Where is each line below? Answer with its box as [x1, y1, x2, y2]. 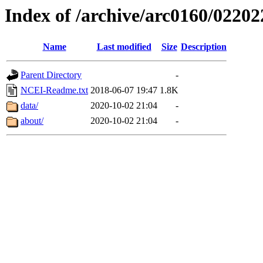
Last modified [96, 42, 151, 52]
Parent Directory [21, 70, 82, 80]
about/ [21, 116, 43, 126]
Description [181, 42, 227, 52]
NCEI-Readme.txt [21, 85, 88, 96]
